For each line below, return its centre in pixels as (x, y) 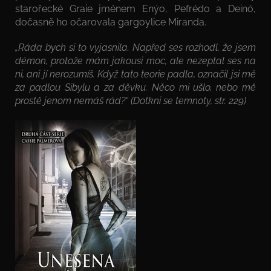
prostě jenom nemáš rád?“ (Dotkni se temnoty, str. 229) (131, 100)
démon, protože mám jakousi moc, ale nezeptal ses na (135, 60)
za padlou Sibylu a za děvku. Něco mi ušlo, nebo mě (135, 87)
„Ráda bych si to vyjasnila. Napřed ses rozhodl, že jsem (135, 47)
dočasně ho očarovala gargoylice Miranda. (111, 22)
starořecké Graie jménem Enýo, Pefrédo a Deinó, (135, 8)
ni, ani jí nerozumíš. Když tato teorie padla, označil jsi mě (135, 74)
